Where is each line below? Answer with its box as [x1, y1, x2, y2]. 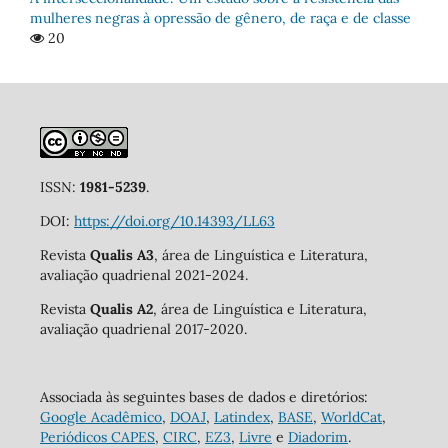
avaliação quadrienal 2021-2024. [39, 265, 248, 284]
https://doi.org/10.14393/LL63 [73, 211, 275, 230]
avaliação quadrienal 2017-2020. [39, 319, 247, 338]
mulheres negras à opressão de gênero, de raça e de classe [30, 8, 411, 27]
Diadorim [287, 427, 348, 446]
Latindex [213, 407, 270, 426]
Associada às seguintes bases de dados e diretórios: [39, 387, 368, 406]
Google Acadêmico [39, 407, 162, 426]
